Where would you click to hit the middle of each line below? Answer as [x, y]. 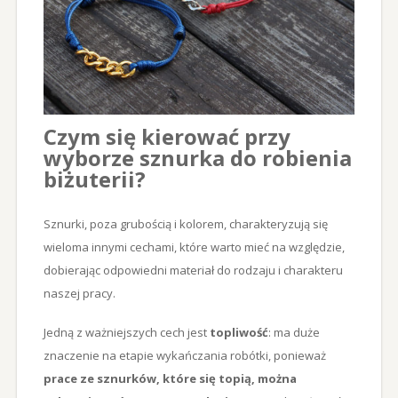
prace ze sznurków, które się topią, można [170, 379]
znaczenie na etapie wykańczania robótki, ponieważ [184, 356]
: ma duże [294, 333]
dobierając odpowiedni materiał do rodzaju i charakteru [193, 271]
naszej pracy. [79, 294]
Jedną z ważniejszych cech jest [126, 333]
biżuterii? [94, 179]
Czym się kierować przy [167, 137]
